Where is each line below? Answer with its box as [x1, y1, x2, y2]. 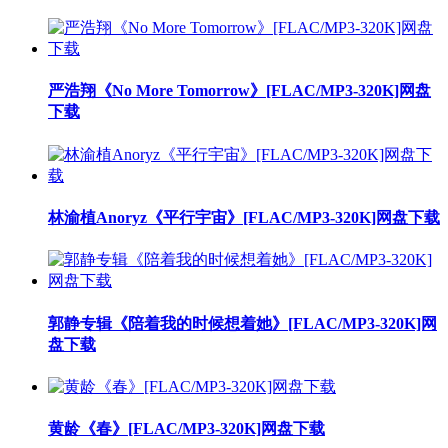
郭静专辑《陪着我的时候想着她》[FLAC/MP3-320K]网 [48, 314, 437, 332]
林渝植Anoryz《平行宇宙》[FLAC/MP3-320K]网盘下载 [48, 209, 440, 227]
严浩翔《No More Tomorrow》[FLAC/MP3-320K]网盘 [48, 82, 431, 100]
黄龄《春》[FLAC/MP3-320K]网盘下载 [48, 420, 325, 438]
